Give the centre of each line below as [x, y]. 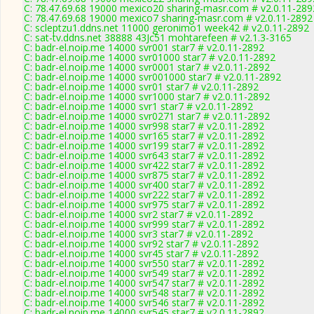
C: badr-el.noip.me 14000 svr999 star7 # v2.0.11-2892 [144, 224]
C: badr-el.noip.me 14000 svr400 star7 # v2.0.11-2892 [144, 185]
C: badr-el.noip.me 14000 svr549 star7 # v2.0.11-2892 [144, 273]
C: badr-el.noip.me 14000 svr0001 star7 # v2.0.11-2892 [147, 67]
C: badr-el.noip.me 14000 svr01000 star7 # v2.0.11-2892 [150, 57]
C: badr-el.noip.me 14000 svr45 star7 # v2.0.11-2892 [141, 253]
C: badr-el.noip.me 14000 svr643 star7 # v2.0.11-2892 [144, 155]
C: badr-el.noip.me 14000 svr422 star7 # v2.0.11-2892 [144, 165]
